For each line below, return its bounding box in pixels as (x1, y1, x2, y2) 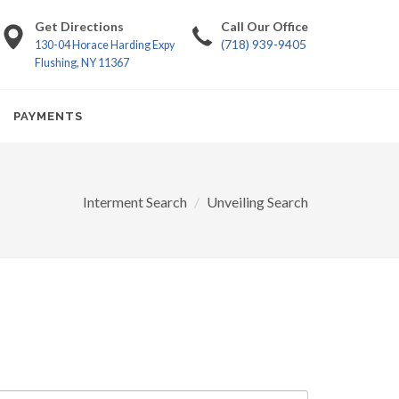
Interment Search (83, 193, 187, 210)
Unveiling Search (207, 193, 308, 210)
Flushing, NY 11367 (35, 56, 129, 69)
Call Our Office (221, 19, 308, 34)
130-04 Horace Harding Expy (35, 38, 175, 52)
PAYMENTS (13, 110, 83, 123)
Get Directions (35, 19, 124, 34)
